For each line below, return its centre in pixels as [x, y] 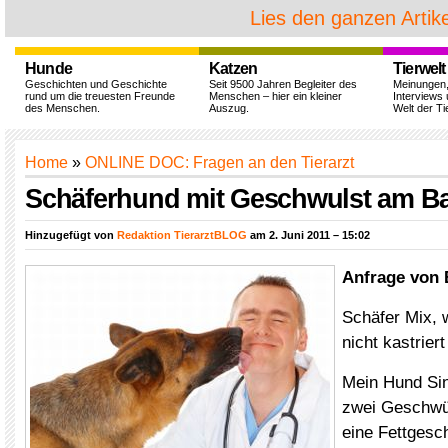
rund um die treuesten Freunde [100, 96]
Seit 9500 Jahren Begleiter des [283, 84]
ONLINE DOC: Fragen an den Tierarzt [219, 162]
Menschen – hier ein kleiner [275, 96]
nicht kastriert [393, 342]
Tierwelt [419, 68]
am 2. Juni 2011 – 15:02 [308, 235]
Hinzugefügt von [71, 235]
